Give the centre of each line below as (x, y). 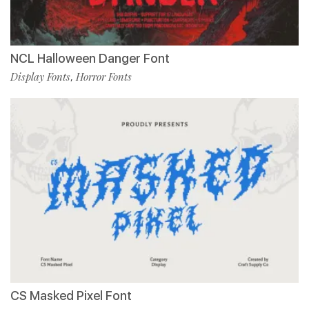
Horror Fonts (104, 77)
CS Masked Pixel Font (71, 296)
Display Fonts (40, 77)
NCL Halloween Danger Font (90, 59)
